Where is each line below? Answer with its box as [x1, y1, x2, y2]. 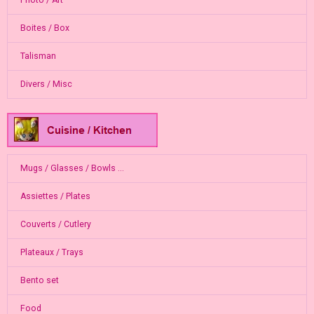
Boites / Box [20, 23, 69, 34]
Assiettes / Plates [20, 191, 90, 202]
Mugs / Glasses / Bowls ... [20, 163, 124, 174]
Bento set [20, 275, 59, 286]
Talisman [20, 51, 56, 62]
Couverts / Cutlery [20, 219, 91, 230]
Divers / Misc [20, 79, 72, 90]
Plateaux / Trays [20, 247, 83, 258]
